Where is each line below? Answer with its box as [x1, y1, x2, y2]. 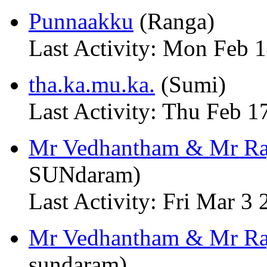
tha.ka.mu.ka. [29, 72, 155, 97]
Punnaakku [29, 8, 133, 34]
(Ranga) [133, 8, 215, 34]
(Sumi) [155, 72, 226, 97]
